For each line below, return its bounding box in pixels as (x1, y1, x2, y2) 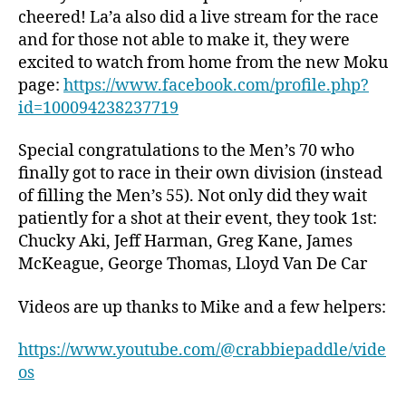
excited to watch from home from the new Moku (18, 52, 388, 73)
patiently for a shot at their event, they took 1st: (18, 208, 377, 230)
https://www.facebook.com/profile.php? (63, 74, 369, 96)
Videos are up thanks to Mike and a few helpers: (18, 296, 386, 318)
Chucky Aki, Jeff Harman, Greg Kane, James (18, 231, 353, 253)
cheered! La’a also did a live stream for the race (18, 6, 379, 28)
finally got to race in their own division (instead (18, 163, 382, 185)
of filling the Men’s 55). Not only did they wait (18, 186, 367, 208)
